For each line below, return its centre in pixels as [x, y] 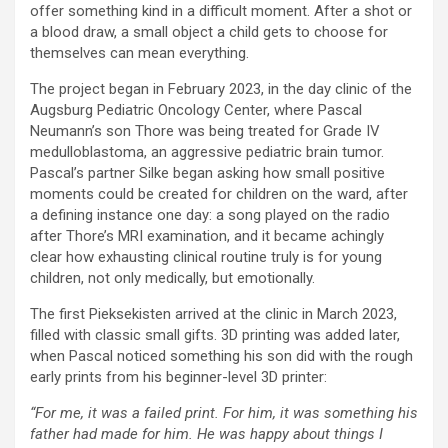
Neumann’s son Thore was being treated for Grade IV [205, 131]
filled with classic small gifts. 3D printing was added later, [215, 335]
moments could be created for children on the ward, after [219, 194]
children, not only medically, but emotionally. [172, 278]
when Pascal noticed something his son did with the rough [221, 356]
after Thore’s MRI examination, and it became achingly [207, 236]
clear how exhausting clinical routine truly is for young [206, 257]
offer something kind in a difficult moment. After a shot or [221, 11]
